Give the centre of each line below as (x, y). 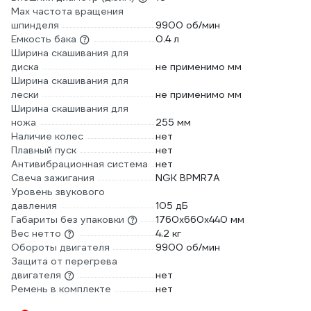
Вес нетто (36, 233)
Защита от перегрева (64, 261)
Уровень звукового (58, 192)
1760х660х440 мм (200, 219)
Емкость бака (44, 39)
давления (34, 205)
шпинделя (35, 25)
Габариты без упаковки (68, 219)
